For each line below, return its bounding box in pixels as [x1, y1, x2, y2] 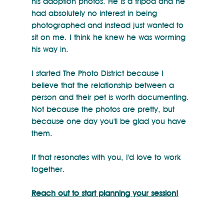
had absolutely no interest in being [31, 8, 159, 18]
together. [31, 164, 65, 174]
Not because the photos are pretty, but [31, 104, 177, 114]
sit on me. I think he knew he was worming [31, 32, 188, 42]
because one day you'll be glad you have [31, 116, 188, 126]
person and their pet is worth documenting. [31, 92, 191, 102]
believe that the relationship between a [31, 80, 176, 90]
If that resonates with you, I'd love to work [31, 152, 183, 162]
